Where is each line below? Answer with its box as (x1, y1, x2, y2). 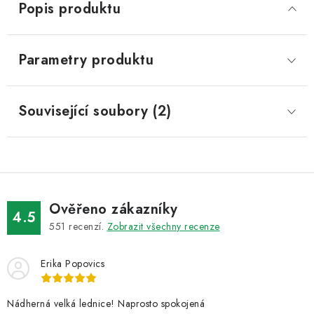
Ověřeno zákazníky (49, 199, 178, 219)
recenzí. (65, 219, 107, 233)
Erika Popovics (41, 257, 104, 271)
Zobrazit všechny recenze (107, 219, 220, 233)
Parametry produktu (18, 50, 153, 70)
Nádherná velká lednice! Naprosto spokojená (7, 296, 205, 310)
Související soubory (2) (18, 101, 172, 121)
